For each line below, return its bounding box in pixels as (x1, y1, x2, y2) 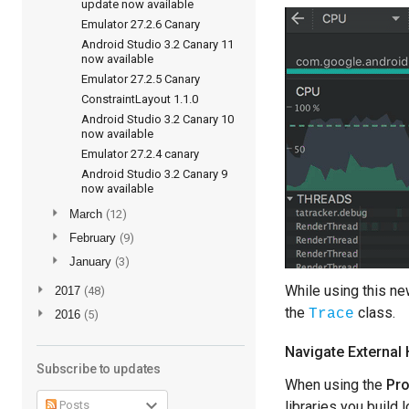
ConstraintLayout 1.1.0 (80, 92, 198, 106)
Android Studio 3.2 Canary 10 (80, 112, 234, 126)
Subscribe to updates (37, 362, 162, 376)
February (69, 231, 120, 245)
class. (354, 304, 395, 321)
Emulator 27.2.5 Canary (80, 72, 200, 86)
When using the (285, 376, 386, 393)
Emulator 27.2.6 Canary (80, 17, 200, 31)
